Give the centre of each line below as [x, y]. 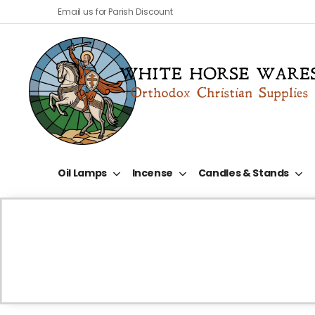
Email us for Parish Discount [115, 11]
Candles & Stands [244, 173]
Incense [153, 173]
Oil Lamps [82, 173]
